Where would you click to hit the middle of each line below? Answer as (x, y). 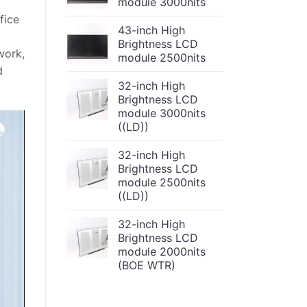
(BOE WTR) (147, 266)
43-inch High (151, 30)
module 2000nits (162, 252)
